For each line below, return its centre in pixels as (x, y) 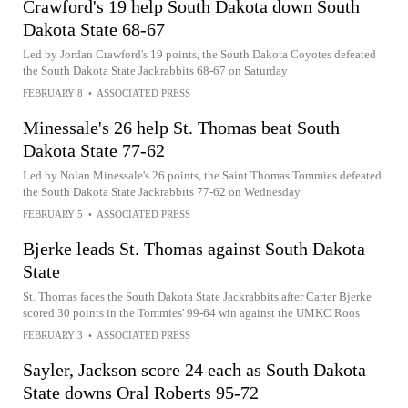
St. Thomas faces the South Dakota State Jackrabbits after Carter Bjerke (197, 296)
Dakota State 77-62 (94, 150)
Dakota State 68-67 (94, 29)
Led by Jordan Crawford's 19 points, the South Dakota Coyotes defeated (199, 54)
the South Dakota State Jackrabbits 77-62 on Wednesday (162, 191)
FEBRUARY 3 (53, 335)
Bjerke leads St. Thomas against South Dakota (194, 248)
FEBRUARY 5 (53, 214)
